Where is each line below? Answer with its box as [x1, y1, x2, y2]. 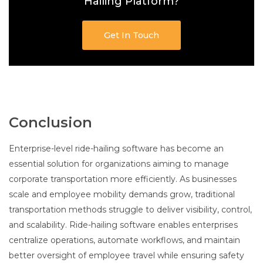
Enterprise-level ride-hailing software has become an [9, 143, 224, 154]
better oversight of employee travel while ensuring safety [9, 250, 244, 261]
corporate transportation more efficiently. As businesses [9, 174, 237, 185]
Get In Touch [104, 30, 159, 41]
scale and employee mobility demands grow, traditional [9, 189, 235, 200]
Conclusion [9, 114, 92, 131]
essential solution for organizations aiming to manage [9, 159, 229, 170]
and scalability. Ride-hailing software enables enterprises [9, 220, 238, 231]
